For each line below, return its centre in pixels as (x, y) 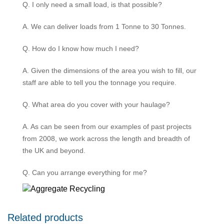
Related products (45, 217)
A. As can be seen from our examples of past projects (107, 126)
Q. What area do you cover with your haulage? (96, 104)
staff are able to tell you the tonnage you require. (99, 82)
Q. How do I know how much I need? (81, 48)
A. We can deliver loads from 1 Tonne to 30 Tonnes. (104, 26)
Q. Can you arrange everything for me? (85, 172)
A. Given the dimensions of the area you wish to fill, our (109, 70)
